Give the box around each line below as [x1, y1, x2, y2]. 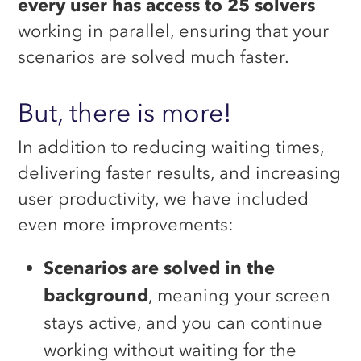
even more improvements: [18, 213, 234, 235]
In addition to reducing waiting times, [18, 135, 325, 158]
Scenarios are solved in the [44, 257, 276, 280]
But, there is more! [18, 97, 233, 128]
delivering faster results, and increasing [18, 161, 342, 184]
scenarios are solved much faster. [18, 46, 290, 68]
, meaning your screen [148, 284, 331, 307]
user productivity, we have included [18, 187, 309, 210]
